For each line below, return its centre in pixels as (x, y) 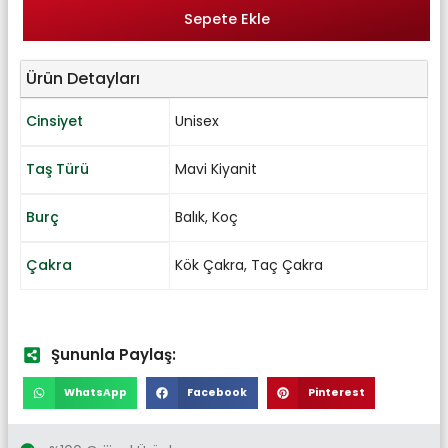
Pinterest (336, 392)
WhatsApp (95, 392)
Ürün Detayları (83, 78)
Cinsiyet (54, 120)
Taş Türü (57, 168)
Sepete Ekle (226, 18)
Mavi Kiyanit (216, 168)
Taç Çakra (287, 264)
